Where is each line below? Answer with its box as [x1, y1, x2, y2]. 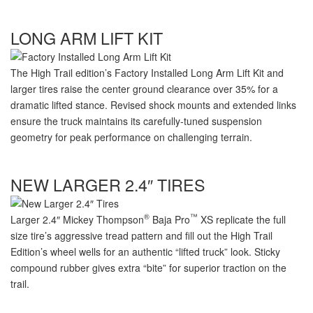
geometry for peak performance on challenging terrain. [10, 129, 252, 144]
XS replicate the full [198, 212, 286, 226]
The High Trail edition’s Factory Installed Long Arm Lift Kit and [10, 65, 284, 80]
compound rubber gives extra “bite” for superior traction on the [10, 260, 286, 275]
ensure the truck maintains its [10, 113, 143, 128]
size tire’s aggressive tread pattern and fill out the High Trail [10, 228, 272, 242]
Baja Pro [150, 212, 190, 226]
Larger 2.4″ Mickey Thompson [10, 212, 144, 226]
